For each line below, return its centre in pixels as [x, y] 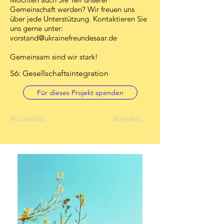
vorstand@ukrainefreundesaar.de [63, 38]
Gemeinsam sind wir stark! [54, 57]
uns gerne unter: [36, 28]
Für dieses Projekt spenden [80, 92]
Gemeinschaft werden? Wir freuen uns [72, 9]
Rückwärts [27, 118]
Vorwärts [127, 118]
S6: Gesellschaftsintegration [59, 73]
